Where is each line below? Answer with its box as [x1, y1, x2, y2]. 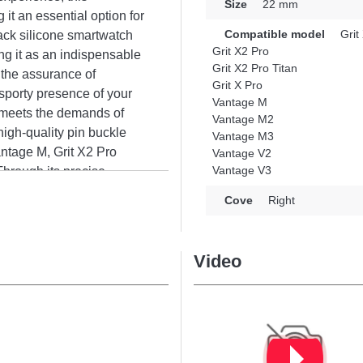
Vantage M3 [212, 130, 274, 143]
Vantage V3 [212, 164, 271, 177]
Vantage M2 [212, 113, 274, 126]
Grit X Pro [212, 79, 263, 92]
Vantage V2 [212, 147, 271, 160]
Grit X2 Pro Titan [212, 62, 297, 75]
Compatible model [224, 28, 325, 41]
